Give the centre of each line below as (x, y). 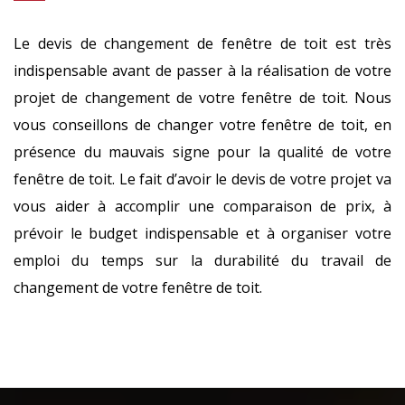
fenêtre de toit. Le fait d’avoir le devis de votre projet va (202, 179)
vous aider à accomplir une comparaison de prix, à (202, 206)
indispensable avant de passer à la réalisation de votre (202, 71)
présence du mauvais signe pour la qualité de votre (202, 152)
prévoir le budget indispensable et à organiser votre (202, 233)
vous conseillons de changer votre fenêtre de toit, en (202, 125)
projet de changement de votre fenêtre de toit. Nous (202, 98)
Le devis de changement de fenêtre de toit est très (202, 43)
